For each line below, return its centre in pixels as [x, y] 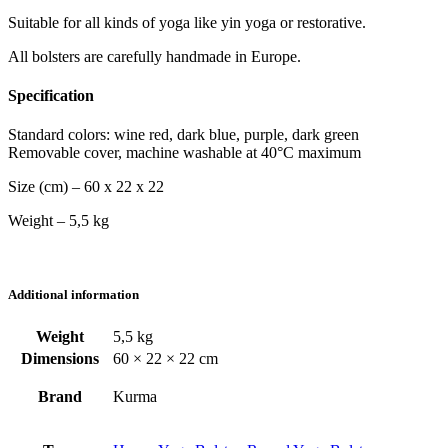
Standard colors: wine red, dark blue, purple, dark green [183, 135]
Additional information [73, 294]
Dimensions [60, 358]
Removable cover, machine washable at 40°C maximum [184, 153]
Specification [51, 96]
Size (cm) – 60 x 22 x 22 [86, 187]
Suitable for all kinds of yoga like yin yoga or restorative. [187, 22]
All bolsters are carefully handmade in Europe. [154, 56]
